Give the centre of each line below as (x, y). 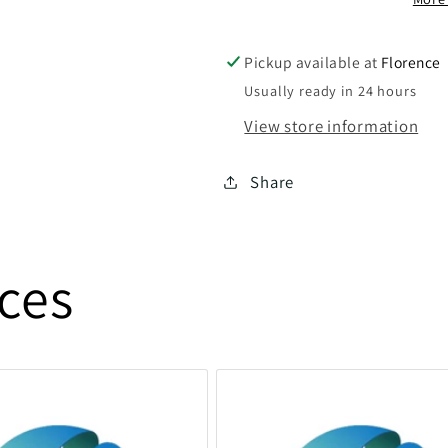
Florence (411, 61)
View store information (331, 126)
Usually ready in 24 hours (330, 91)
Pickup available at (312, 61)
